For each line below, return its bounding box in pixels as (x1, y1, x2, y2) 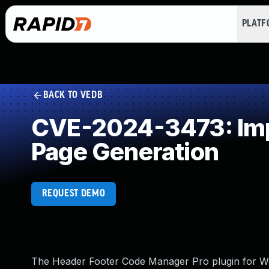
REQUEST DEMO (41, 189, 106, 199)
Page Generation (31, 137, 219, 166)
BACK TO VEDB (43, 90, 103, 100)
